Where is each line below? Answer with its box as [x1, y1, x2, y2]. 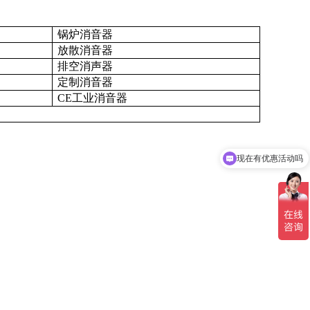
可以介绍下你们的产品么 [212, 155, 303, 165]
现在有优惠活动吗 [237, 129, 303, 140]
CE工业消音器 [57, 92, 127, 104]
